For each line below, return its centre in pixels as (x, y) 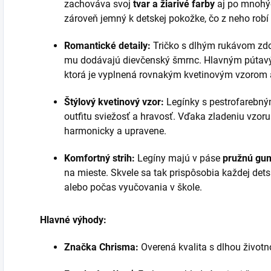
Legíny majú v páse (179, 158)
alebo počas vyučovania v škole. (133, 187)
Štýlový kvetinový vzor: (114, 102)
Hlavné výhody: (73, 220)
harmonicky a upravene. (115, 131)
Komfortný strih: (100, 158)
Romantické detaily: (107, 46)
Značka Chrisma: (101, 247)
